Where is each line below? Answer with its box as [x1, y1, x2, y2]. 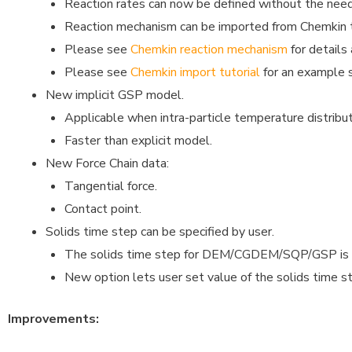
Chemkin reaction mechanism [130, 40, 288, 58]
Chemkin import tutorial [130, 63, 260, 81]
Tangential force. [64, 177, 157, 195]
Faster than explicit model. [64, 131, 212, 149]
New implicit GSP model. [46, 86, 184, 104]
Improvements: [8, 310, 99, 328]
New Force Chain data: [46, 154, 169, 172]
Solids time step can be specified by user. [46, 222, 274, 240]
